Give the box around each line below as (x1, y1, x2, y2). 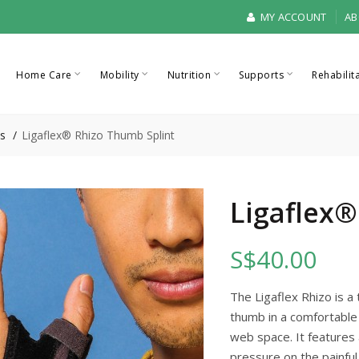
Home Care (16, 68, 72, 82)
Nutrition (167, 68, 212, 82)
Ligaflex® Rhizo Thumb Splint (22, 127, 175, 143)
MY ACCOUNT (257, 10, 327, 24)
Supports (239, 68, 284, 82)
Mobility (99, 68, 139, 82)
